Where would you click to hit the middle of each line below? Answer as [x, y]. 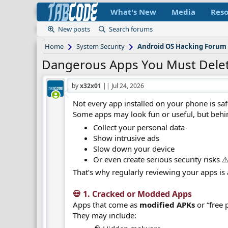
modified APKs [167, 205]
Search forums [131, 29]
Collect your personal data [139, 127]
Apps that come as [106, 205]
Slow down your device [134, 148]
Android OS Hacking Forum [182, 46]
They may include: [105, 215]
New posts [74, 29]
